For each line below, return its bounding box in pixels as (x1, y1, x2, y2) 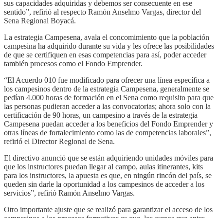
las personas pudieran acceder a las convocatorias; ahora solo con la (4, 102, 211, 110)
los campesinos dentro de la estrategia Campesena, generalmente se (4, 84, 209, 93)
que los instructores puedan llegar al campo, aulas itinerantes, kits (4, 162, 203, 171)
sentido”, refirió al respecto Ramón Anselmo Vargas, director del (4, 7, 201, 16)
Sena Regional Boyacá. (4, 16, 76, 25)
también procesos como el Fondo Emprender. (4, 59, 143, 68)
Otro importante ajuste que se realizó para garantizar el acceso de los (4, 205, 213, 214)
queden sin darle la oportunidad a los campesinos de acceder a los (4, 180, 204, 188)
